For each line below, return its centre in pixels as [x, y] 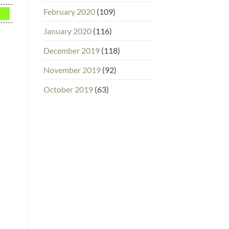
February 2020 [69, 11]
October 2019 [68, 89]
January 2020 [67, 31]
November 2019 [72, 70]
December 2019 [71, 50]
